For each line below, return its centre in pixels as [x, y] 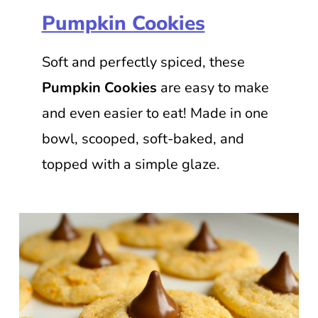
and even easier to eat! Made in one [155, 113]
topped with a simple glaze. [132, 164]
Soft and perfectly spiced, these [143, 62]
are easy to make [213, 87]
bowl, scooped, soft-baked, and [143, 138]
